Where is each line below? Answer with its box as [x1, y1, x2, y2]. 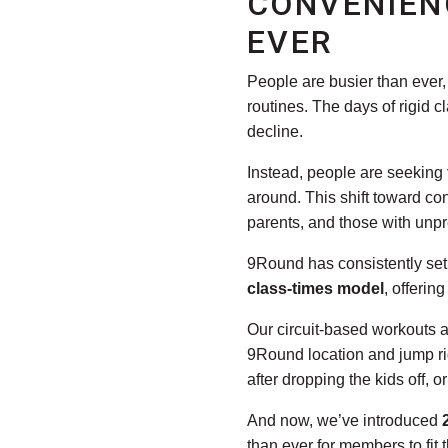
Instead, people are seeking [247, 163, 443, 181]
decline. [247, 122, 303, 140]
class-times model [247, 279, 384, 297]
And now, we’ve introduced [247, 411, 442, 429]
